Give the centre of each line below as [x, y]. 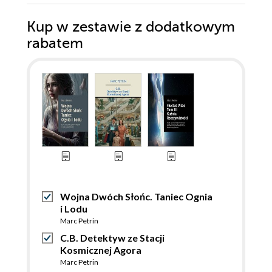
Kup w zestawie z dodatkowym [131, 27]
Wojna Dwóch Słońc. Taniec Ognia [136, 197]
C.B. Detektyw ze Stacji [112, 238]
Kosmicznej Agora [101, 250]
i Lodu [74, 209]
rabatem [55, 44]
